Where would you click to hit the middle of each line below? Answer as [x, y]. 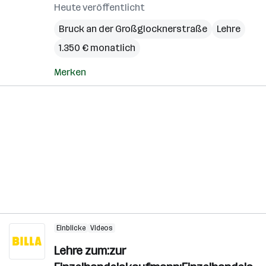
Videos [102, 228]
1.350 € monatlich [97, 48]
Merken [70, 72]
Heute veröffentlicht [99, 7]
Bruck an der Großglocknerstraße [133, 29]
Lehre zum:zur [90, 251]
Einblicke [71, 228]
